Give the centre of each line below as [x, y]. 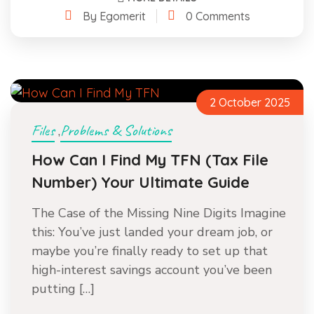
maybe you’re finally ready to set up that [150, 251]
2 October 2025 [250, 102]
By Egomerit [114, 16]
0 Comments [218, 16]
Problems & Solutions [116, 130]
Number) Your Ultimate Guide [141, 182]
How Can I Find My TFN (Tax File [150, 160]
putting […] [63, 289]
